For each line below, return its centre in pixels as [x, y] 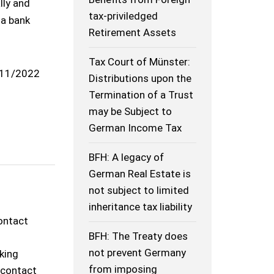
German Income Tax [135, 128]
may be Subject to [131, 112]
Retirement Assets [133, 33]
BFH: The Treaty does [139, 236]
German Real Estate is [140, 174]
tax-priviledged [124, 16]
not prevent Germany [138, 253]
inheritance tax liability [141, 207]
